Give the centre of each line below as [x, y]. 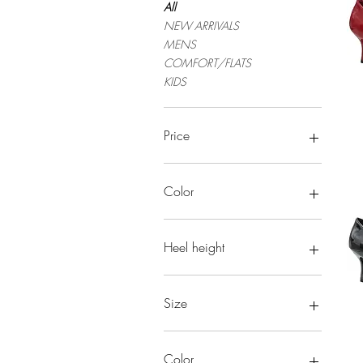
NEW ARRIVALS [201, 26]
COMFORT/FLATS [207, 63]
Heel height [194, 248]
